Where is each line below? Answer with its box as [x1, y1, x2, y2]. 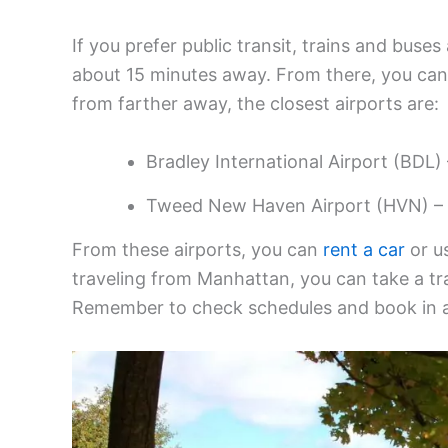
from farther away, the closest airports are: [72, 93, 439, 115]
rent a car [323, 239, 405, 261]
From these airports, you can [72, 239, 323, 261]
